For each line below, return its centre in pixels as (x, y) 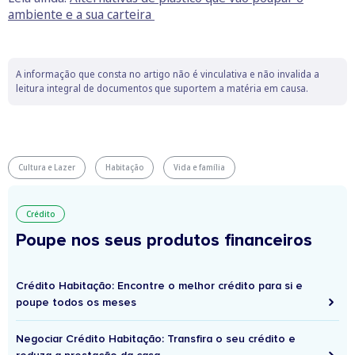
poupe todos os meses (76, 302)
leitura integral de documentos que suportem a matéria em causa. (162, 88)
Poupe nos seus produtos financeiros (164, 240)
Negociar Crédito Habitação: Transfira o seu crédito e (156, 338)
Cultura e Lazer (47, 167)
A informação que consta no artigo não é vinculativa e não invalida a (168, 74)
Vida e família (199, 167)
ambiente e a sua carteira (81, 14)
